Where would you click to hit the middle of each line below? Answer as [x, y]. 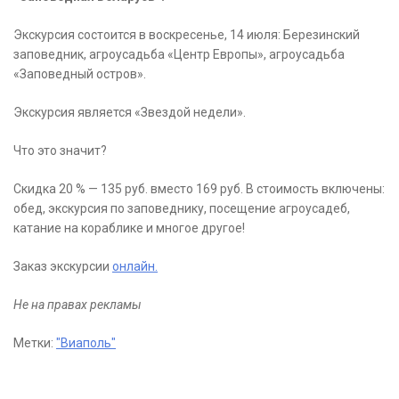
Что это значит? [60, 151]
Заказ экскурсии [63, 267]
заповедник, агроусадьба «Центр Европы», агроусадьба [179, 55]
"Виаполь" [86, 343]
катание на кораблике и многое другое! [129, 228]
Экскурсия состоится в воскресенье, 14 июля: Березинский [187, 35]
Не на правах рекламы [77, 305]
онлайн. [135, 267]
